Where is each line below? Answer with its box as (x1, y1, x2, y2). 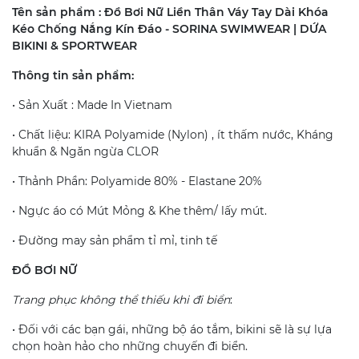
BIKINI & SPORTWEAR (12, 38, 137, 53)
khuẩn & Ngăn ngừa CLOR (12, 143, 159, 159)
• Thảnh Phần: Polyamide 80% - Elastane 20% (12, 173, 262, 188)
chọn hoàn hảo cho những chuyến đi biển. (12, 338, 248, 353)
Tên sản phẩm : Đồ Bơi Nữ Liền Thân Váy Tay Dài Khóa (12, 4, 329, 19)
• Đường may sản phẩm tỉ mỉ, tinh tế (12, 232, 217, 248)
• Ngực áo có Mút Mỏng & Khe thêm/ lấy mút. (12, 203, 267, 218)
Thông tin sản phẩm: (12, 67, 137, 83)
